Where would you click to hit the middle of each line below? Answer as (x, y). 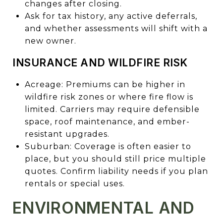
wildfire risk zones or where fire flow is (109, 97)
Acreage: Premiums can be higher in (105, 84)
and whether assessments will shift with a (116, 28)
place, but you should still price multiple (115, 159)
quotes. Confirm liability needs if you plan (116, 171)
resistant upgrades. (67, 134)
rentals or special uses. (75, 183)
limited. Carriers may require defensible (112, 109)
